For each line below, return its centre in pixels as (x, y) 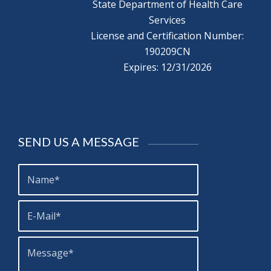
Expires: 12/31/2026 (167, 67)
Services (167, 20)
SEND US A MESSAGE (79, 141)
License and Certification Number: (167, 36)
